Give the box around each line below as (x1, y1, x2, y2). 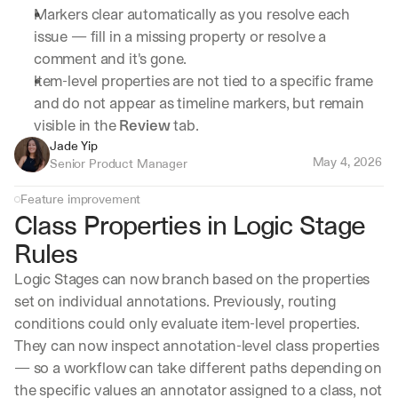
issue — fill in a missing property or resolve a (34, 26, 327, 48)
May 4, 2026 (312, 153, 382, 171)
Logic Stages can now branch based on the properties (14, 268, 370, 291)
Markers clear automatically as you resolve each (34, 4, 351, 26)
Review (119, 115, 171, 137)
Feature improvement (20, 190, 141, 209)
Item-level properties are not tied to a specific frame (34, 70, 373, 92)
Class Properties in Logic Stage (14, 207, 366, 244)
